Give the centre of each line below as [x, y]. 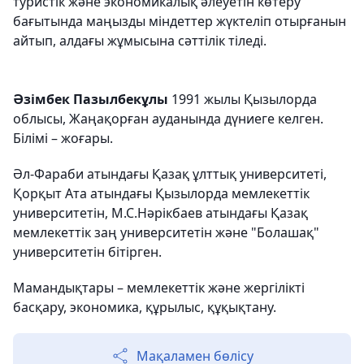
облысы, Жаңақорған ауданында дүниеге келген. [168, 119]
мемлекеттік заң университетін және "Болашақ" [166, 232]
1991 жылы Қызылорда [243, 99]
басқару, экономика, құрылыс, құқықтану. [145, 307]
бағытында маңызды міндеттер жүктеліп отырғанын [180, 21]
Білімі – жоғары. [63, 138]
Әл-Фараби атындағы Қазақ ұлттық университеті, [170, 174]
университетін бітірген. [87, 252]
